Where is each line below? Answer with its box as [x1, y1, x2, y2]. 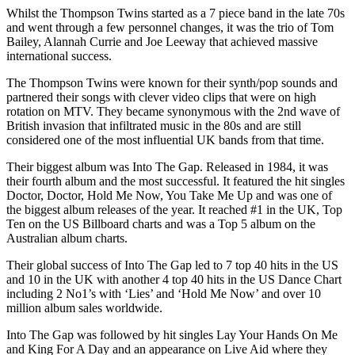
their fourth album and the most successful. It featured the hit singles [6, 174, 345, 188]
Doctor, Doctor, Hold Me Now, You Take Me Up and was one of [6, 188, 332, 202]
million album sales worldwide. [6, 300, 162, 315]
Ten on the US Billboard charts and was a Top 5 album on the [6, 216, 315, 231]
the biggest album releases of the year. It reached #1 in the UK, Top [6, 202, 342, 216]
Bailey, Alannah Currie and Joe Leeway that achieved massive [6, 34, 318, 48]
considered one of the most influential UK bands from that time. [6, 132, 324, 147]
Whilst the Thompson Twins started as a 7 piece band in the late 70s [6, 6, 345, 20]
